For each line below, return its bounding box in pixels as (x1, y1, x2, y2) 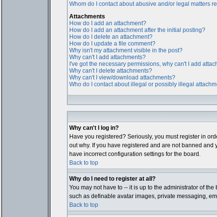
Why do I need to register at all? (69, 175, 155, 182)
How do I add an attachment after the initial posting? (69, 27, 205, 33)
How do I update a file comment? (69, 40, 155, 47)
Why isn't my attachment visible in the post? (69, 47, 183, 54)
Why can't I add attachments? (69, 54, 146, 61)
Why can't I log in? (69, 124, 119, 131)
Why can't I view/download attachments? (69, 74, 175, 81)
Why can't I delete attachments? (69, 67, 152, 74)
